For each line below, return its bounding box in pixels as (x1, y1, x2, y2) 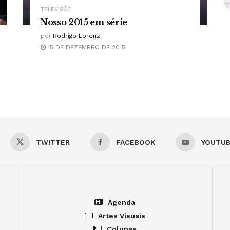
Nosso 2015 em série (41, 16, 127, 27)
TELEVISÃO (41, 6, 72, 13)
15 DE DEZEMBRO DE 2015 (46, 43, 125, 51)
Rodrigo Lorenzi (53, 32, 102, 40)
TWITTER (36, 138, 70, 146)
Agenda (108, 198, 135, 206)
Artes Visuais (98, 211, 145, 220)
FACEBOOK (116, 138, 155, 146)
